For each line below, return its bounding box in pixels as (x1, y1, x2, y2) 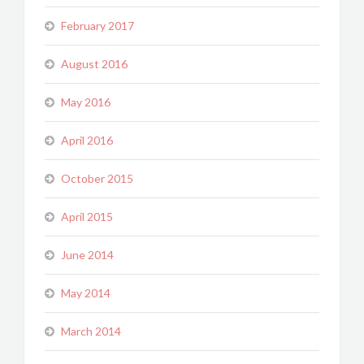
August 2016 (61, 57, 128, 71)
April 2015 (61, 210, 113, 223)
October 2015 (61, 171, 133, 185)
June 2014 (61, 248, 114, 262)
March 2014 (61, 324, 121, 338)
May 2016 (61, 95, 110, 109)
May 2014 (61, 286, 110, 300)
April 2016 (61, 133, 113, 147)
